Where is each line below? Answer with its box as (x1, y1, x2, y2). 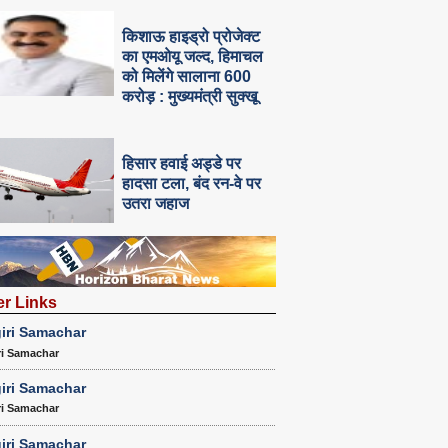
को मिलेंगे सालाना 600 (122, 68, 252, 86)
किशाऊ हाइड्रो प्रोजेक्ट (122, 28, 261, 46)
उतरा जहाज (122, 195, 190, 213)
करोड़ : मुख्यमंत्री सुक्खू (122, 88, 258, 106)
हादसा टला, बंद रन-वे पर (122, 175, 262, 193)
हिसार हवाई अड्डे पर (122, 155, 242, 173)
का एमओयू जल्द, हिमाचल (122, 48, 264, 66)
